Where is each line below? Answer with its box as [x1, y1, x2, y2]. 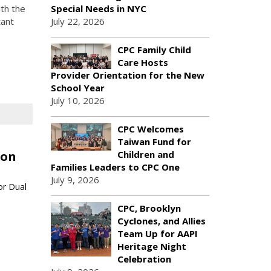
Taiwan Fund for [117, 135, 191, 148]
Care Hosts [117, 56, 168, 68]
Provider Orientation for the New [50, 69, 204, 81]
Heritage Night [117, 240, 186, 252]
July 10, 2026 [50, 94, 105, 106]
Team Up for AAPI [117, 227, 198, 240]
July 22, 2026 [50, 15, 105, 27]
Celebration [117, 253, 171, 265]
